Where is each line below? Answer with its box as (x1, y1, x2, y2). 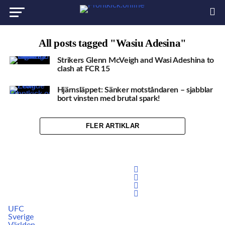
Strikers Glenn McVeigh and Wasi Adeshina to (57, 56, 214, 64)
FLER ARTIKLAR (85, 122, 140, 130)
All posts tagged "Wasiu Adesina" (39, 37, 186, 49)
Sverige (8, 213, 34, 221)
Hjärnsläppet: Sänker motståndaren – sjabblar (57, 85, 213, 94)
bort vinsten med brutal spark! (57, 94, 161, 102)
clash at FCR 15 (57, 65, 110, 73)
